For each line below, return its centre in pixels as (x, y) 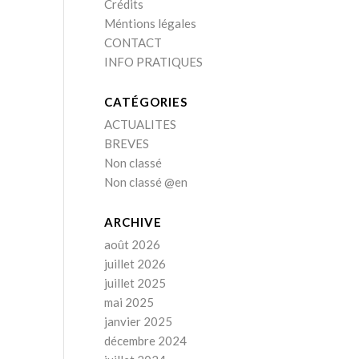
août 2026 (132, 244)
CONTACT (133, 42)
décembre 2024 (145, 341)
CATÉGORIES (145, 102)
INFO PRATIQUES (153, 62)
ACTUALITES (140, 124)
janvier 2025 (138, 321)
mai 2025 (129, 302)
